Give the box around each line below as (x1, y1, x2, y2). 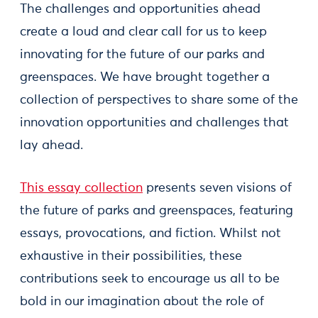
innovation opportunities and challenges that (20, 116, 289, 129)
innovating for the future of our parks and (20, 48, 265, 61)
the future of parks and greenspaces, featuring (20, 204, 293, 217)
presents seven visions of (143, 182, 292, 194)
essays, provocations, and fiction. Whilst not (20, 227, 281, 240)
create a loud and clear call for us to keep (20, 26, 267, 38)
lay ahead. (20, 139, 83, 152)
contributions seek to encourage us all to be (20, 273, 280, 285)
